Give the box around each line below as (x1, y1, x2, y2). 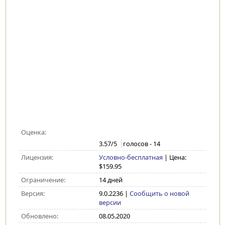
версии (98, 198, 121, 207)
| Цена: (164, 153, 186, 162)
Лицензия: (21, 153, 53, 162)
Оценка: (21, 128, 46, 137)
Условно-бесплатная (98, 153, 163, 162)
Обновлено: (21, 211, 58, 220)
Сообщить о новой (129, 189, 189, 198)
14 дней (98, 175, 123, 184)
